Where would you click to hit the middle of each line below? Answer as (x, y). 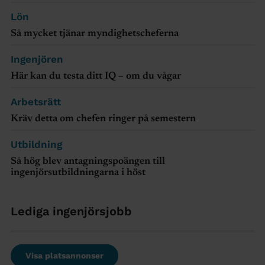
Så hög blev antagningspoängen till (88, 161)
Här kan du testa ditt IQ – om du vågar (96, 76)
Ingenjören (37, 59)
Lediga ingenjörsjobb (71, 211)
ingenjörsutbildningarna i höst (78, 173)
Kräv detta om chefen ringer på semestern (103, 119)
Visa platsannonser (64, 255)
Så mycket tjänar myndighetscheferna (94, 34)
